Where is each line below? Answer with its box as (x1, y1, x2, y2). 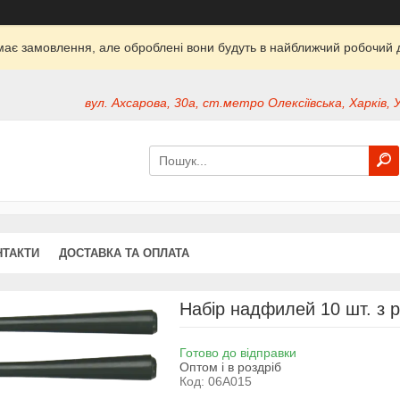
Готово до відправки (179, 345, 296, 360)
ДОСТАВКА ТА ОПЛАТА (59, 246, 189, 260)
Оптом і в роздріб (179, 359, 281, 374)
